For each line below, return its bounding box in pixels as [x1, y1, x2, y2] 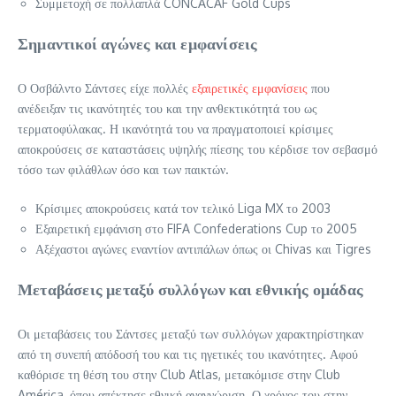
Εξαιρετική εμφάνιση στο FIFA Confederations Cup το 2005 [35, 221, 357, 237]
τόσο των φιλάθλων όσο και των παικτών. [18, 162, 229, 178]
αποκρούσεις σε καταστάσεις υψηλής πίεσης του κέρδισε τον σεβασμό [18, 141, 377, 157]
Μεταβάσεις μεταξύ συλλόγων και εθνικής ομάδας [18, 278, 363, 300]
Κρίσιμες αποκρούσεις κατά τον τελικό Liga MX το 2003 [35, 201, 331, 217]
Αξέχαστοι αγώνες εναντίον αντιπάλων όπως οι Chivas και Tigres [35, 241, 371, 257]
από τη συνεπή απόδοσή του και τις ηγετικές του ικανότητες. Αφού [18, 346, 358, 362]
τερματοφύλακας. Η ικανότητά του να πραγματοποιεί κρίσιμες [18, 121, 333, 137]
